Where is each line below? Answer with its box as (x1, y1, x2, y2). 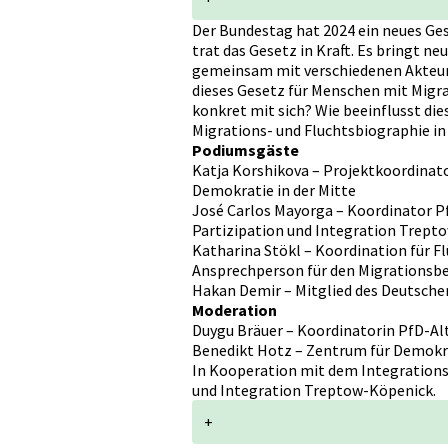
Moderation (192, 299, 277, 320)
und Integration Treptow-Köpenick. (192, 379, 436, 400)
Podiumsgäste (192, 139, 299, 160)
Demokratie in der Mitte (192, 179, 356, 200)
